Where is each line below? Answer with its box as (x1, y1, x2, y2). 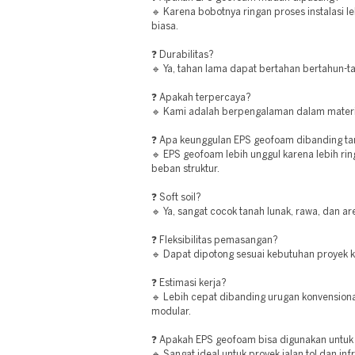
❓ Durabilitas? (151, 51, 214, 59)
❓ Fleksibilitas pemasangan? (151, 236, 278, 245)
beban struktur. (151, 165, 219, 174)
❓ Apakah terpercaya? (151, 94, 251, 102)
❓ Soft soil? (151, 193, 201, 202)
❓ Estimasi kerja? (151, 279, 227, 288)
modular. (151, 307, 191, 316)
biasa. (151, 22, 178, 31)
